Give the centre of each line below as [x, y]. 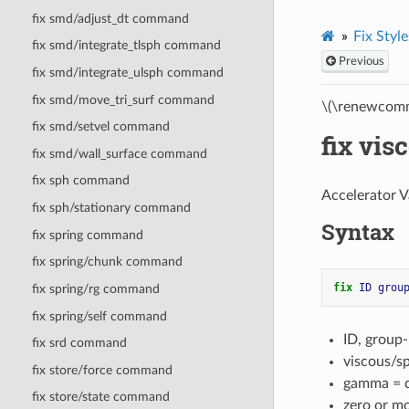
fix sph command [80, 181]
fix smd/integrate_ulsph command [127, 72]
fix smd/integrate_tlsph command [126, 46]
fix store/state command [100, 397]
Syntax [357, 231]
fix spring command [87, 235]
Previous [360, 61]
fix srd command [79, 343]
